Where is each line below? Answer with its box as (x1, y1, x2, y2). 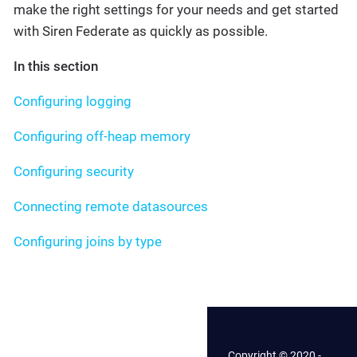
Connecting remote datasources (14, 198, 208, 214)
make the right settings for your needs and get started (14, 2, 339, 18)
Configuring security (14, 163, 134, 179)
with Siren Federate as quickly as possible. (14, 23, 268, 39)
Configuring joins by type (14, 233, 162, 249)
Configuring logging (14, 93, 131, 109)
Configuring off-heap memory (14, 128, 190, 144)
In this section (14, 58, 98, 74)
